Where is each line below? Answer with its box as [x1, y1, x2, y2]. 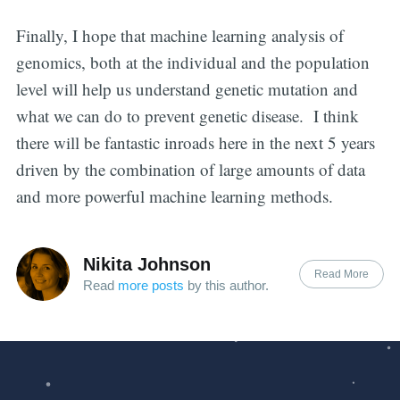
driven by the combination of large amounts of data [15, 158, 365, 181]
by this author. [183, 278, 269, 294]
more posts [117, 278, 184, 294]
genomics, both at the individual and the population [15, 51, 370, 74]
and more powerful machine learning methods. [15, 185, 333, 208]
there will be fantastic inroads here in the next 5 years [15, 131, 375, 154]
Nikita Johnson [82, 254, 211, 275]
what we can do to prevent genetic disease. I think [15, 104, 359, 128]
